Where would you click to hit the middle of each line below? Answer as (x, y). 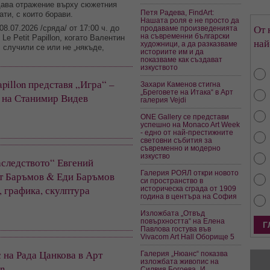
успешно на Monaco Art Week (190, 124)
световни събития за (177, 140)
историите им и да (172, 51)
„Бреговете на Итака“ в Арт (187, 92)
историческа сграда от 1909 (189, 188)
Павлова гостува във (176, 228)
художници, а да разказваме (189, 43)
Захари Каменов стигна (181, 84)
